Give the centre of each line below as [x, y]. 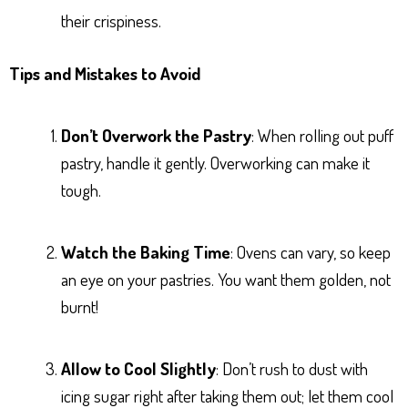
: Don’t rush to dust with [292, 369]
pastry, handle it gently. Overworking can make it [215, 163]
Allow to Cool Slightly [138, 369]
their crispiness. [111, 20]
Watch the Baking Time [146, 252]
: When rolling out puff [322, 136]
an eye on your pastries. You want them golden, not [226, 280]
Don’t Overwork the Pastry [156, 136]
